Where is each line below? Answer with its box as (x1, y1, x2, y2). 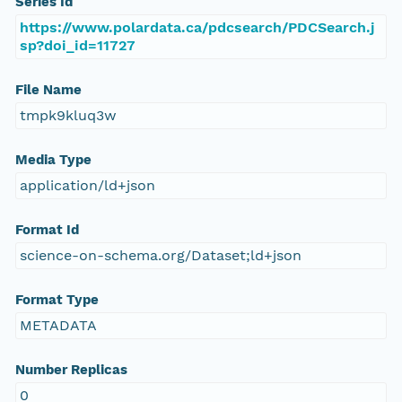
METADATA (19, 317, 97, 335)
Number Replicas (14, 362, 127, 379)
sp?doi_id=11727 (19, 37, 135, 55)
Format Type (14, 292, 99, 309)
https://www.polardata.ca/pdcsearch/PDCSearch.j (19, 19, 375, 37)
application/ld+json (19, 177, 155, 195)
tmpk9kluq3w (19, 107, 117, 125)
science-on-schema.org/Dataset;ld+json (19, 247, 301, 265)
